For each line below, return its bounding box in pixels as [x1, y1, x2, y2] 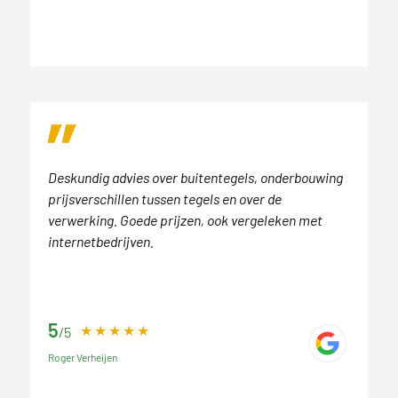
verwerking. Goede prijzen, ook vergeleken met [47, 211, 322, 229]
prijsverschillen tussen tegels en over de [47, 190, 282, 208]
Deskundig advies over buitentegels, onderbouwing [47, 169, 343, 187]
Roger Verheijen [47, 351, 117, 364]
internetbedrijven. [47, 233, 154, 251]
